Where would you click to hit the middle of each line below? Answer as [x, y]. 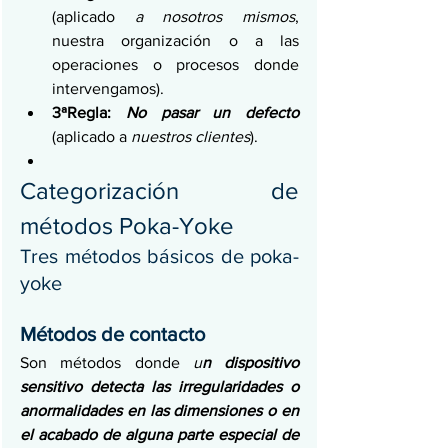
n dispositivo [250, 363]
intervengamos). [108, 89]
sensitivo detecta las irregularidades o [159, 387]
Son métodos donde [106, 363]
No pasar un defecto [212, 113]
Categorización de [159, 191]
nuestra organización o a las [175, 41]
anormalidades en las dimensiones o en [159, 411]
